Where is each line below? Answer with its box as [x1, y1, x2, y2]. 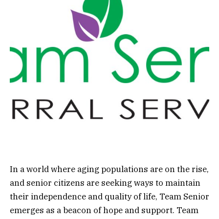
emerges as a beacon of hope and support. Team [10, 204, 198, 216]
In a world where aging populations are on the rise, [10, 163, 209, 175]
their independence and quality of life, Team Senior [10, 191, 209, 202]
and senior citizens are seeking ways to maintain [10, 177, 200, 188]
